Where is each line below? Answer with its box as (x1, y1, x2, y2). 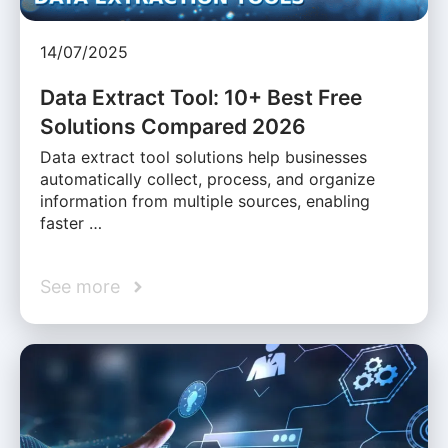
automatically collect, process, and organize (40, 169, 375, 190)
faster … (40, 213, 102, 234)
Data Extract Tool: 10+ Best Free (40, 85, 362, 111)
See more (40, 276, 120, 298)
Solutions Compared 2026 (40, 114, 306, 140)
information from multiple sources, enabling (40, 191, 370, 212)
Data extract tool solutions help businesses (40, 147, 367, 168)
